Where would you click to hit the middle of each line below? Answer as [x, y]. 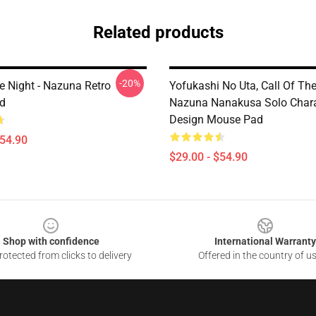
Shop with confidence [51, 241]
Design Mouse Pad [216, 120]
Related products [158, 32]
